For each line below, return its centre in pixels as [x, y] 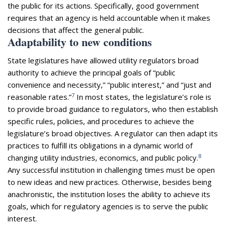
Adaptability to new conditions [80, 42]
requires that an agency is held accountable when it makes [109, 18]
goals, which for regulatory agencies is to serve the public [108, 206]
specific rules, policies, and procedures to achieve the [101, 121]
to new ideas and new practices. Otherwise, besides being [110, 182]
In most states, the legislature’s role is [143, 97]
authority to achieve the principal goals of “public [91, 73]
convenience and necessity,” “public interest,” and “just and [109, 85]
